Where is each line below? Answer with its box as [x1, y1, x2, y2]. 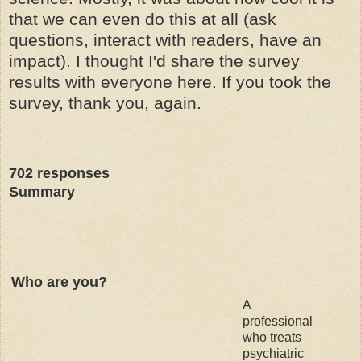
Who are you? [11, 273, 107, 290]
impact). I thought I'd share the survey [9, 51, 300, 70]
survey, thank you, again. [9, 93, 201, 112]
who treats [243, 330, 301, 344]
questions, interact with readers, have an [9, 30, 322, 49]
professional [243, 313, 313, 328]
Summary [9, 183, 75, 200]
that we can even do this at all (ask [9, 9, 276, 28]
